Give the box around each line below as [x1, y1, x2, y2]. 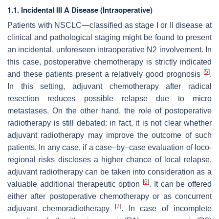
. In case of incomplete [121, 204, 212, 213]
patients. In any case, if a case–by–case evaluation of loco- [7, 143, 212, 152]
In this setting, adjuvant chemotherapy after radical [7, 82, 212, 90]
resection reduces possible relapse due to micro [7, 94, 212, 103]
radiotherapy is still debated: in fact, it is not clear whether [7, 118, 212, 127]
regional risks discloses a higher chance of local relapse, [7, 155, 212, 164]
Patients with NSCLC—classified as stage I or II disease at [7, 21, 212, 29]
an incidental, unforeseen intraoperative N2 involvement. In [7, 45, 212, 54]
